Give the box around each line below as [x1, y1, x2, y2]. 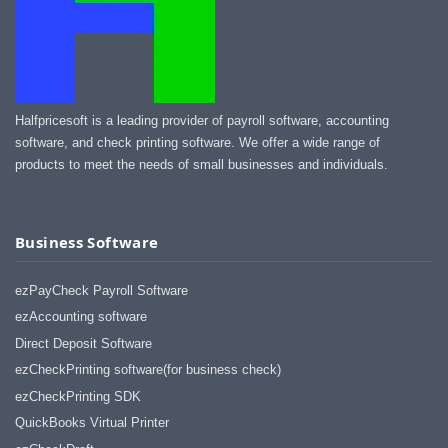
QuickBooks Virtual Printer [15, 415, 169, 431]
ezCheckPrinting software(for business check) [15, 362, 281, 378]
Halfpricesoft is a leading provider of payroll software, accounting [15, 113, 389, 129]
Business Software [15, 232, 159, 253]
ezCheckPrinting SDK [15, 388, 141, 404]
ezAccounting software [15, 309, 147, 325]
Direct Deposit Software [15, 335, 152, 351]
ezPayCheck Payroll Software [15, 282, 188, 298]
